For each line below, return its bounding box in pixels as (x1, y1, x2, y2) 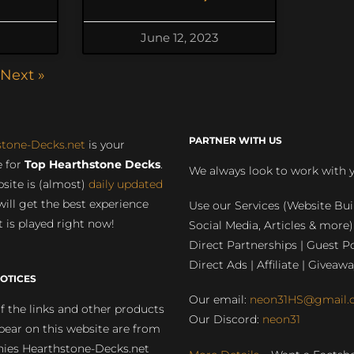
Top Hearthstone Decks (24, 157, 160, 171)
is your (85, 137, 125, 152)
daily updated (88, 177, 163, 191)
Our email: (189, 292, 250, 307)
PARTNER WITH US (189, 134, 282, 146)
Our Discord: (189, 312, 262, 327)
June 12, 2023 (141, 30, 218, 45)
